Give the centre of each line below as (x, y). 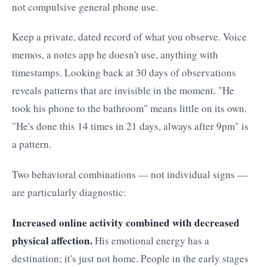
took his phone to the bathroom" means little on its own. (129, 108)
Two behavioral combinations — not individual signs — (130, 175)
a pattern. (32, 144)
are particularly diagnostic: (69, 193)
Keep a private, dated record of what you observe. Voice (129, 37)
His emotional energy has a (151, 240)
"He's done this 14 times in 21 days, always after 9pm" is (130, 126)
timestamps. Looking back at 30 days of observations (124, 73)
